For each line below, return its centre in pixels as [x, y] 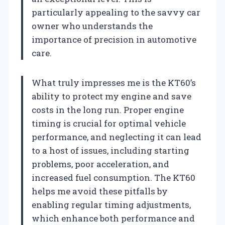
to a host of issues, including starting [110, 150]
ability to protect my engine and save [111, 96]
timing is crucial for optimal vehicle [109, 123]
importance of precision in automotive [114, 39]
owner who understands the [92, 26]
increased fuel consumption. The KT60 [114, 177]
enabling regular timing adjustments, [111, 204]
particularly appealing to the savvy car [116, 12]
